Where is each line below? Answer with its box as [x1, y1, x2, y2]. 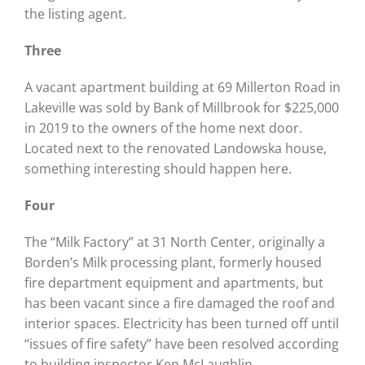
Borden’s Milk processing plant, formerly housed [24, 253, 322, 271]
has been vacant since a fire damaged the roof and [24, 293, 335, 312]
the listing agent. [24, 4, 126, 23]
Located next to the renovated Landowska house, [24, 139, 327, 157]
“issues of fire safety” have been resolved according [24, 334, 339, 353]
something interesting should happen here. [24, 159, 292, 178]
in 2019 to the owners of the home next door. [24, 118, 302, 137]
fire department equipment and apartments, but [24, 273, 323, 292]
